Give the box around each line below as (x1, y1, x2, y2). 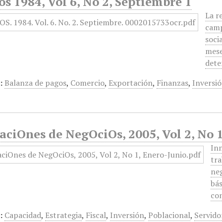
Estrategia (45, 210, 82, 221)
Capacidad (4, 210, 42, 221)
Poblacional (148, 210, 191, 221)
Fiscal (86, 210, 107, 221)
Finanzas (157, 77, 189, 88)
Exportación (109, 77, 153, 88)
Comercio (70, 77, 105, 88)
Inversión (110, 210, 145, 221)
